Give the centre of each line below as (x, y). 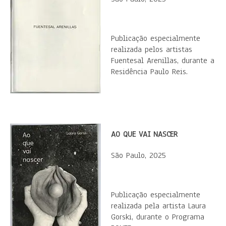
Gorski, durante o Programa (158, 217)
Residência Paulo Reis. (149, 72)
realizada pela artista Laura (158, 206)
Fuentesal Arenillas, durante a (163, 61)
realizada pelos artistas (152, 49)
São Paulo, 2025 (138, 155)
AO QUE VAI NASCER (144, 134)
